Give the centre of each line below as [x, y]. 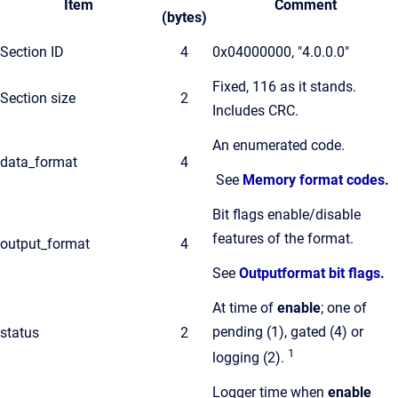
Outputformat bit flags [310, 273]
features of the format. [283, 239]
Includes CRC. [255, 111]
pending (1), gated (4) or [288, 332]
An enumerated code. [279, 145]
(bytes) [184, 17]
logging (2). [250, 358]
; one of [344, 308]
